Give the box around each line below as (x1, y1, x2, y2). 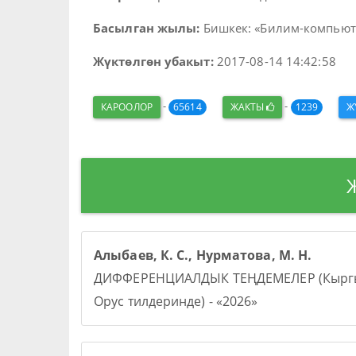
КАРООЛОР (101, 100, 153, 114)
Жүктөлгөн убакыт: (93, 53, 214, 69)
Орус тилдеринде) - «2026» (94, 292, 258, 310)
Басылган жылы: (93, 20, 200, 36)
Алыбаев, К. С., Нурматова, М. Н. (94, 246, 312, 264)
